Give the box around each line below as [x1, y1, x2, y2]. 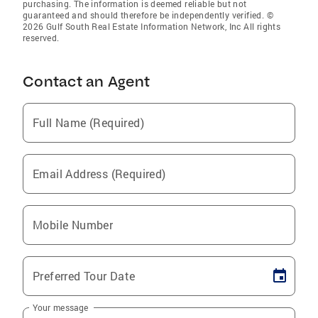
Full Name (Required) [33, 115, 144, 131]
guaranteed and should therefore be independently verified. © [23, 9, 273, 21]
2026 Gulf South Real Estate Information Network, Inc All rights [23, 21, 281, 33]
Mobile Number [33, 217, 114, 233]
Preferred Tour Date [33, 268, 136, 284]
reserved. [23, 32, 60, 44]
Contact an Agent [23, 72, 150, 91]
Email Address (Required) [33, 166, 166, 182]
